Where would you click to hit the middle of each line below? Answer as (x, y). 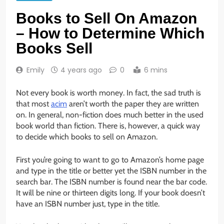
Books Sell (54, 48)
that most (33, 104)
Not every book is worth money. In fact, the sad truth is (108, 93)
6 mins (156, 70)
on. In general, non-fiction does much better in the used (110, 115)
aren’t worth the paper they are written (133, 104)
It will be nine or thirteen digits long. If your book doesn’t (110, 193)
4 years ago (81, 70)
